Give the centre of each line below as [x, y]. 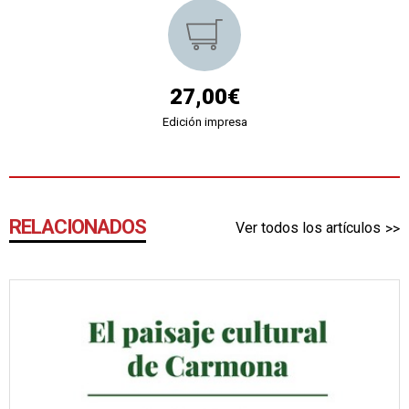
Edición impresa [204, 121]
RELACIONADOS [78, 226]
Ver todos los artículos [308, 227]
